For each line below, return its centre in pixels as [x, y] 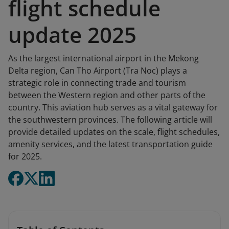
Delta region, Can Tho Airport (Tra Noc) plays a [98, 71]
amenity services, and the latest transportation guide [110, 144]
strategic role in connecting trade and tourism [97, 83]
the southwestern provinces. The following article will [110, 120]
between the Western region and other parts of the [107, 95]
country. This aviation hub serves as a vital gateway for [113, 107]
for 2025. [25, 156]
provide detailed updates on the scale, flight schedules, [114, 132]
